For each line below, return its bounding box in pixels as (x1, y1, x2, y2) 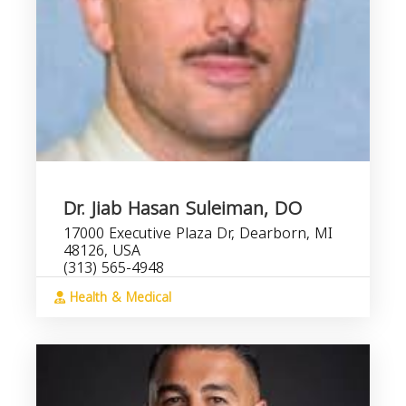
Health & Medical (65, 285, 171, 310)
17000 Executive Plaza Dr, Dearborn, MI (63, 219, 333, 247)
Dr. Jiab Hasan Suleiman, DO (63, 191, 302, 226)
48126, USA (63, 237, 140, 265)
